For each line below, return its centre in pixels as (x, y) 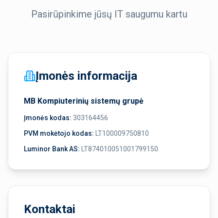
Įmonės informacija (86, 76)
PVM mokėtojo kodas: (59, 133)
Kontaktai (50, 209)
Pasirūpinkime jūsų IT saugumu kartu (109, 14)
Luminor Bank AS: (52, 149)
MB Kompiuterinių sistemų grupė (84, 101)
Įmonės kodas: (48, 118)
